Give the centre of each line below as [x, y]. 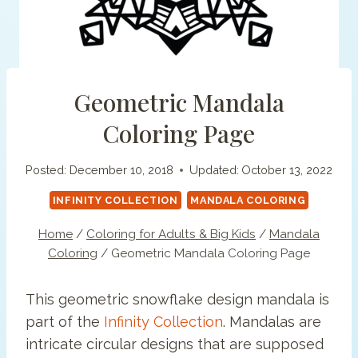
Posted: [46, 170]
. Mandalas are [272, 322]
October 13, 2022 [286, 170]
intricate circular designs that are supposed [175, 344]
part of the [65, 322]
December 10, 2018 [121, 170]
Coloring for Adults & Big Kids [171, 235]
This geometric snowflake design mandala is [177, 300]
